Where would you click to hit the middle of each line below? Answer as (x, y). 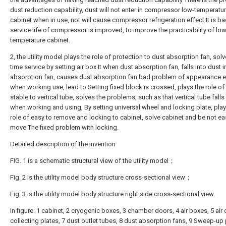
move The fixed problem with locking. (64, 127)
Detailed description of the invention (63, 144)
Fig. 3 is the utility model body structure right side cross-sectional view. (112, 194)
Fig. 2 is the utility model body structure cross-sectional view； (101, 177)
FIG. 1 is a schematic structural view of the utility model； (93, 161)
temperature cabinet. (40, 40)
